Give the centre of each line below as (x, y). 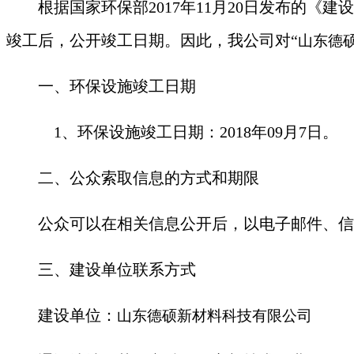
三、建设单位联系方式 (117, 269)
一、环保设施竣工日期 (117, 86)
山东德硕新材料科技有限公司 (215, 315)
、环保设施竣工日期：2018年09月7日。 (200, 132)
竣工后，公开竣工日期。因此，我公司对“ (152, 40)
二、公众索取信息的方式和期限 (149, 177)
